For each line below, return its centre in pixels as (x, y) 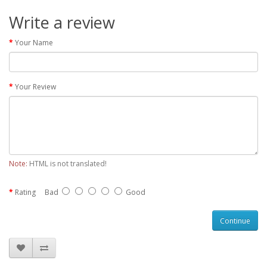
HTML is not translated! (67, 164)
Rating (25, 192)
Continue (235, 221)
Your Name (34, 43)
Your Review (35, 87)
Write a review (62, 22)
